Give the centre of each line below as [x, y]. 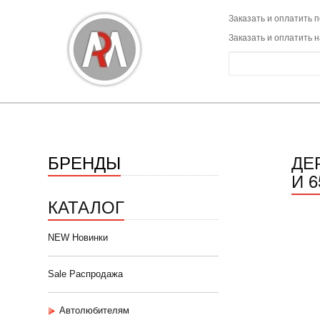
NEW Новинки [78, 237]
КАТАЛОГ [86, 206]
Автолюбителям [94, 310]
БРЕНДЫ [84, 162]
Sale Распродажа [85, 274]
